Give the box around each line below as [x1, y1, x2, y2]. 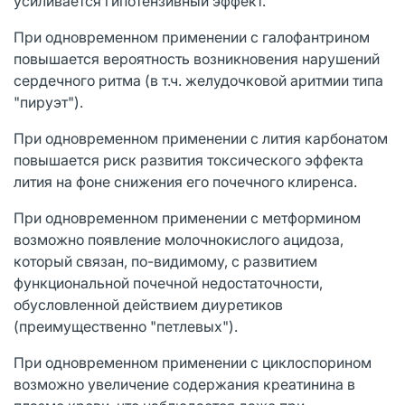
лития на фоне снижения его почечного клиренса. [14, 172, 357, 191]
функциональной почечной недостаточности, [14, 273, 323, 292]
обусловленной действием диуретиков [14, 295, 283, 314]
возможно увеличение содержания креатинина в [14, 374, 355, 393]
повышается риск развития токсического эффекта [14, 150, 363, 169]
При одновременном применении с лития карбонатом [14, 128, 388, 147]
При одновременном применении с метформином [14, 208, 361, 227]
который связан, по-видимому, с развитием [14, 251, 317, 270]
